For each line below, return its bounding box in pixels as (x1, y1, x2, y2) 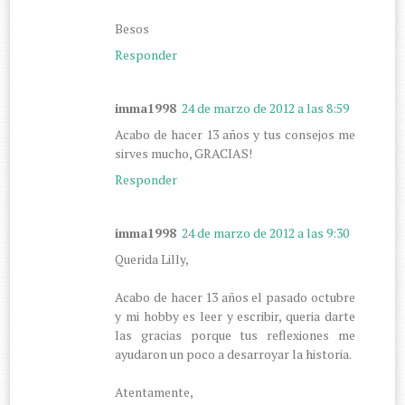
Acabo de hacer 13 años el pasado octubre (115, 287, 355, 306)
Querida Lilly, (115, 250, 190, 268)
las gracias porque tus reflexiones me (115, 325, 355, 344)
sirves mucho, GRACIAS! (115, 144, 253, 162)
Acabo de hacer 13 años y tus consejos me (115, 125, 355, 143)
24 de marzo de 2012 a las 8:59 (182, 99, 350, 117)
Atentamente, (115, 382, 194, 400)
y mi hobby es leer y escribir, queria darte (115, 306, 355, 325)
